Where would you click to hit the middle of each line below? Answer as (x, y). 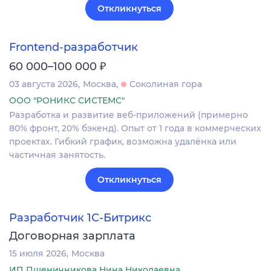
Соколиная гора (166, 84)
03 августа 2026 (44, 84)
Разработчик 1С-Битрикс (80, 217)
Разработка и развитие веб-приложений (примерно (129, 115)
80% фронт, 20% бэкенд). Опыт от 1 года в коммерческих (135, 128)
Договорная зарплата (72, 236)
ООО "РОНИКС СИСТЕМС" (67, 100)
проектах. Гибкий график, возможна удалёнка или (123, 141)
